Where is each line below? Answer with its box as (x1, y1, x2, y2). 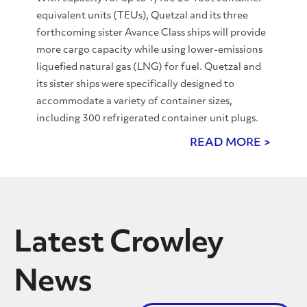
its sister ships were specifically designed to (36, 79, 234, 90)
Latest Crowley (14, 230, 224, 259)
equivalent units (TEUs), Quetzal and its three (36, 11, 248, 21)
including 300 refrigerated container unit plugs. (36, 114, 258, 124)
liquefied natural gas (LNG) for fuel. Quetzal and (36, 62, 261, 73)
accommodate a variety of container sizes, (36, 97, 232, 107)
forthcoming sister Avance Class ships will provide (36, 28, 266, 38)
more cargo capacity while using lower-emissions (36, 45, 262, 56)
